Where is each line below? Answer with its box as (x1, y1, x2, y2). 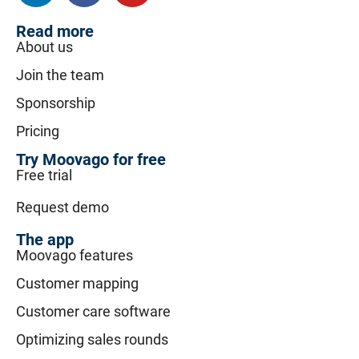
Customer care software (16, 303, 171, 321)
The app (16, 230, 74, 250)
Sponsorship (16, 95, 95, 112)
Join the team (16, 67, 104, 84)
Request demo (16, 199, 109, 216)
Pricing (16, 123, 59, 140)
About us (16, 38, 73, 56)
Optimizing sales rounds (16, 331, 168, 349)
